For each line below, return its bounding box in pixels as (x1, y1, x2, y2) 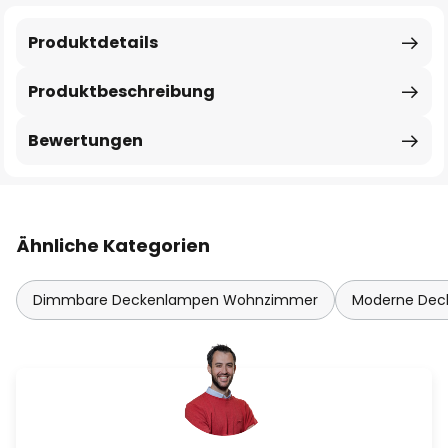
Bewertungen (28, 129, 143, 152)
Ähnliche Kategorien (16, 233, 210, 258)
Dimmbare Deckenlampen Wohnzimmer (33, 290, 318, 310)
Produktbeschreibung (28, 80, 215, 103)
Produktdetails (28, 31, 158, 54)
